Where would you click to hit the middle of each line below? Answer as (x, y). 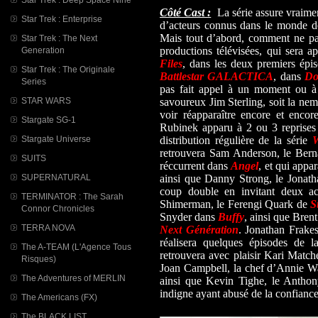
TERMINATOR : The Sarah (72, 196)
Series (34, 81)
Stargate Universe (56, 139)
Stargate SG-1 (49, 120)
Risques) (39, 259)
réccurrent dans (196, 166)
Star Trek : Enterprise (62, 19)
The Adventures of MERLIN (73, 278)
